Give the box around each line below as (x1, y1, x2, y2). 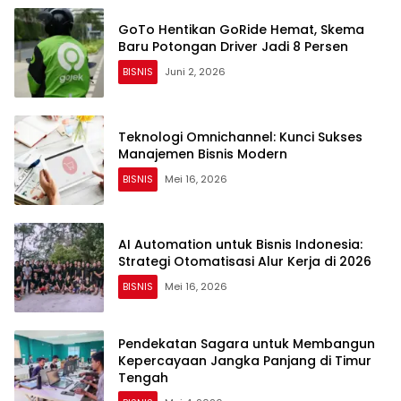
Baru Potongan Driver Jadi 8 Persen (118, 38, 348, 56)
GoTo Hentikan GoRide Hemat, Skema (118, 21, 364, 39)
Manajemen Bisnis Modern (118, 145, 287, 164)
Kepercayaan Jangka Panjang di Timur (118, 351, 371, 370)
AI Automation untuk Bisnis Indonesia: (118, 235, 363, 254)
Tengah (118, 368, 168, 387)
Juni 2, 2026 (165, 64, 226, 80)
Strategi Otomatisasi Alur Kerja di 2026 (118, 252, 371, 271)
